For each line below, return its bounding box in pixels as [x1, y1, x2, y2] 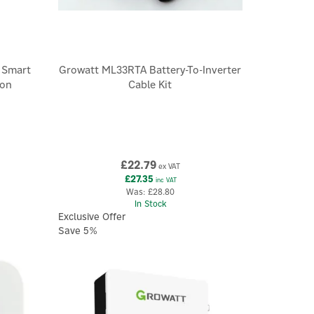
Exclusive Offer [58, 210, 126, 224]
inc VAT [153, 176, 177, 184]
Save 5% [58, 224, 98, 238]
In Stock [135, 198, 167, 210]
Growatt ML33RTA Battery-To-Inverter [59, 63, 242, 77]
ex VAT [156, 161, 181, 172]
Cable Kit [128, 78, 172, 92]
